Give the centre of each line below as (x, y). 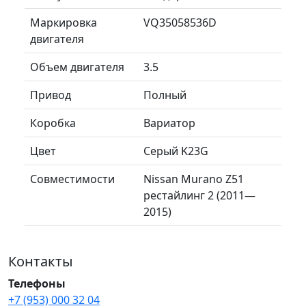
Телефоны (37, 283)
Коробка (53, 123)
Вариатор (169, 123)
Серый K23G (176, 151)
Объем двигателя (77, 67)
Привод (51, 95)
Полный (165, 95)
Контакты (41, 261)
